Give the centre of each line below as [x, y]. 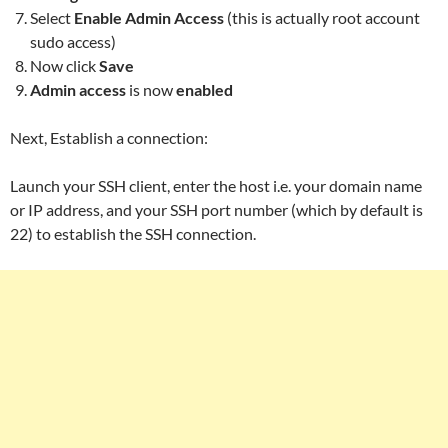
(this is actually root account [322, 17]
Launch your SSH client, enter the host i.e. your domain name [216, 185]
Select [52, 17]
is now [151, 89]
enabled [204, 89]
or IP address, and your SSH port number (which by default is [216, 209]
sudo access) [74, 41]
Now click [64, 65]
